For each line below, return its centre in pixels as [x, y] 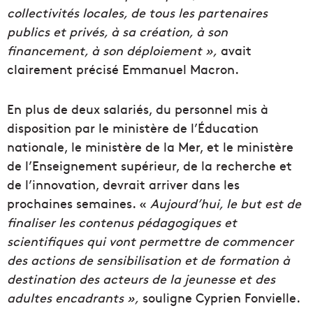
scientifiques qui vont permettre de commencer [150, 241]
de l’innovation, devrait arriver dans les [123, 184]
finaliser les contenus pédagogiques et [122, 222]
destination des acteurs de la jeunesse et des [141, 279]
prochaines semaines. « [77, 203]
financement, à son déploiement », [112, 50]
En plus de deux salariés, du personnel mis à [138, 109]
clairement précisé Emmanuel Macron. [123, 69]
